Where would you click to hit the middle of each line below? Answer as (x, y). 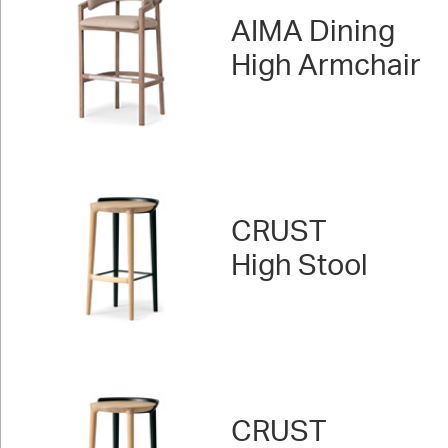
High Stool (299, 266)
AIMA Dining (313, 32)
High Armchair (326, 66)
